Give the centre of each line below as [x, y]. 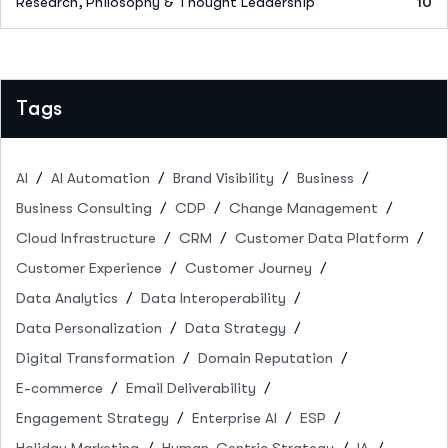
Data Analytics [67, 297]
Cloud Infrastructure [86, 237]
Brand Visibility [223, 177]
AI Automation [100, 177]
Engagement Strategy [92, 417]
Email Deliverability [191, 387]
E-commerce [59, 387]
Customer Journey [248, 267]
